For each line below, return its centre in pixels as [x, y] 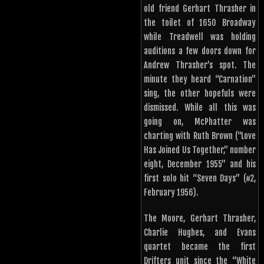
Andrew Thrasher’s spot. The [200, 65]
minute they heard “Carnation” [200, 80]
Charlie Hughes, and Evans [200, 233]
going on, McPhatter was [200, 122]
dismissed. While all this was [200, 108]
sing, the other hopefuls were [200, 94]
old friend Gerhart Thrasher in [200, 9]
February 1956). [171, 193]
